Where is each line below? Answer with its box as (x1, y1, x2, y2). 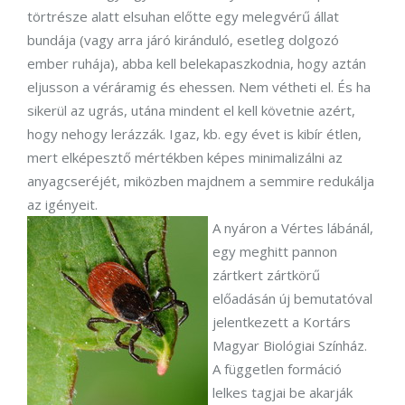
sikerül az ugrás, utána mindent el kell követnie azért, (27, 101, 355, 119)
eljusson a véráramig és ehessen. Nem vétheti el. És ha (27, 78, 371, 96)
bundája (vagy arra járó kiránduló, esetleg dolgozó (27, 31, 339, 49)
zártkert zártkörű (212, 266, 320, 284)
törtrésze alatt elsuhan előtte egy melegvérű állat (27, 7, 339, 25)
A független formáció (212, 360, 342, 378)
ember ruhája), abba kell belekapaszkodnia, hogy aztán (27, 54, 366, 72)
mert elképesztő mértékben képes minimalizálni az (27, 148, 343, 166)
